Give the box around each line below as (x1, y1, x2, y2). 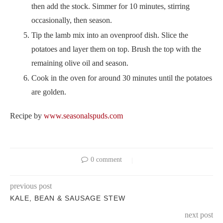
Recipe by (10, 111, 44, 120)
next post (185, 210, 213, 219)
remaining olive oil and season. (31, 58, 128, 67)
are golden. (31, 87, 66, 96)
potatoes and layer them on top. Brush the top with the (31, 44, 201, 53)
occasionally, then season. (31, 15, 112, 24)
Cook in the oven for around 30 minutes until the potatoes (31, 73, 212, 82)
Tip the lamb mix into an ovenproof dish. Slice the (31, 30, 188, 39)
